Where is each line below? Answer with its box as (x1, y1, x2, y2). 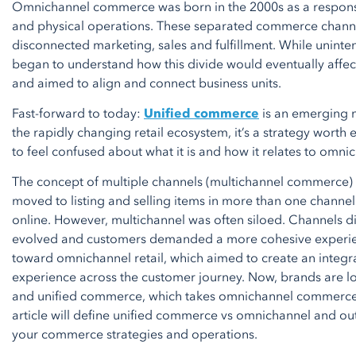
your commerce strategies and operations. (12, 326, 257, 343)
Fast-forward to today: (12, 105, 144, 122)
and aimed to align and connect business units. (12, 75, 281, 92)
